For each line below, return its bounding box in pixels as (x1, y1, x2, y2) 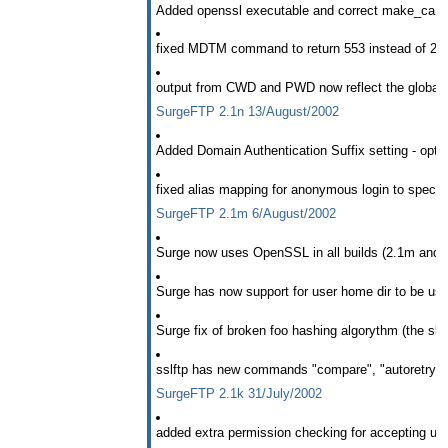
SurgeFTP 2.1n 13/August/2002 (156, 104, 339, 120)
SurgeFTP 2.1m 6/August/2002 (156, 206, 336, 222)
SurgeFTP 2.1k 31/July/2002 (156, 386, 322, 401)
